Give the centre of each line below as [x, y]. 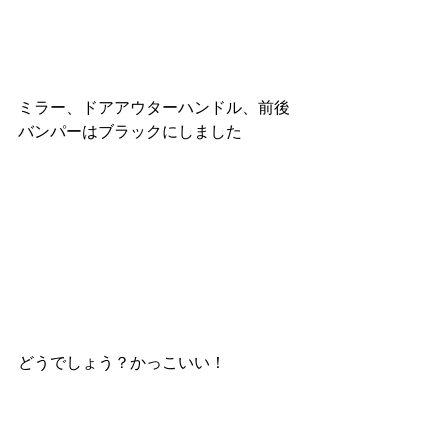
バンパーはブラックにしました [130, 131]
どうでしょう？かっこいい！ [122, 363]
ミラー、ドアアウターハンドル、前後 [154, 107]
